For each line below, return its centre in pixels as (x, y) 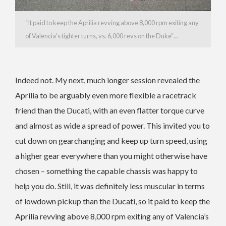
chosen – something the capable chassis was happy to (106, 171)
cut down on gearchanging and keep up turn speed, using (111, 140)
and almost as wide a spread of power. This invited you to (112, 125)
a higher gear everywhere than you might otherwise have (111, 155)
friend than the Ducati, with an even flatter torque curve (110, 110)
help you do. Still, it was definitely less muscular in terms (110, 186)
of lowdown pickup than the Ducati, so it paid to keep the (112, 201)
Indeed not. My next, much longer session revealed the (107, 80)
